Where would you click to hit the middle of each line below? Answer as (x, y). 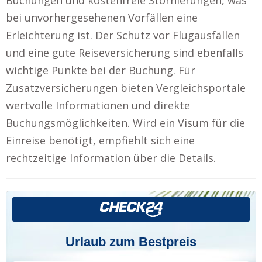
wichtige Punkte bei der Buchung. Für (101, 70)
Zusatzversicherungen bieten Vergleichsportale (126, 87)
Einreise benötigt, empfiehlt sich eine (100, 140)
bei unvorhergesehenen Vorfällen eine (102, 17)
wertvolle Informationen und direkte (98, 105)
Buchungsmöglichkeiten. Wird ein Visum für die (125, 123)
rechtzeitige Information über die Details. (111, 158)
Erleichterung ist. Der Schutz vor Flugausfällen (123, 35)
